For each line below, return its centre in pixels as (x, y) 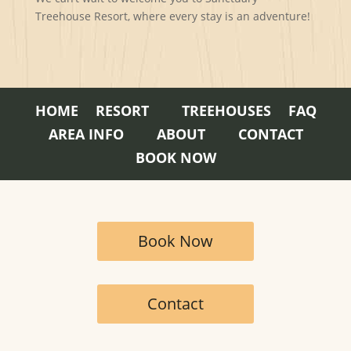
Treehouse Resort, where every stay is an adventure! (172, 16)
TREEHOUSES (226, 110)
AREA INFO (86, 134)
